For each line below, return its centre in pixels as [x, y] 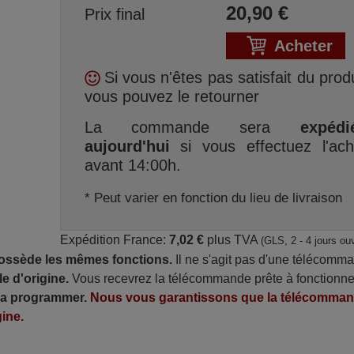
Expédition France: [114, 240]
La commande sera [192, 127]
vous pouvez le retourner [171, 96]
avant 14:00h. [132, 165]
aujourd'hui [127, 146]
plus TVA [232, 240]
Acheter [303, 46]
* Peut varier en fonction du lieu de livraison [213, 198]
